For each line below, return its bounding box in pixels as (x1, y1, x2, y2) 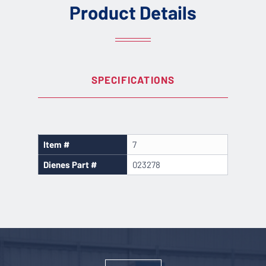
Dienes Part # (43, 159, 97, 170)
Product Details (69, 1, 197, 24)
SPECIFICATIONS (91, 74, 175, 86)
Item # (43, 138, 69, 150)
